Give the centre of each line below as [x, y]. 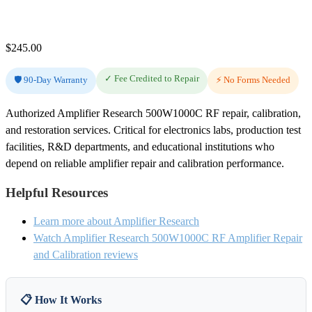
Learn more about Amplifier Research [116, 221]
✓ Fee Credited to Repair [152, 78]
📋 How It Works [61, 300]
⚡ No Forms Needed [253, 79]
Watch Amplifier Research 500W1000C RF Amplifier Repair [168, 238]
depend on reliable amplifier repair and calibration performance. [145, 163]
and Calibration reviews [86, 255]
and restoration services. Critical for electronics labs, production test [153, 130]
